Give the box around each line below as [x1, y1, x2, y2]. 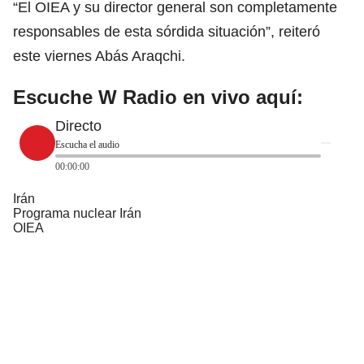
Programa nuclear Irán [13, 206, 141, 220]
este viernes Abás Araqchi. [13, 47, 185, 64]
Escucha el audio [55, 138, 119, 150]
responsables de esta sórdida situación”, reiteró [13, 23, 320, 40]
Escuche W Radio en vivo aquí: [13, 85, 303, 108]
